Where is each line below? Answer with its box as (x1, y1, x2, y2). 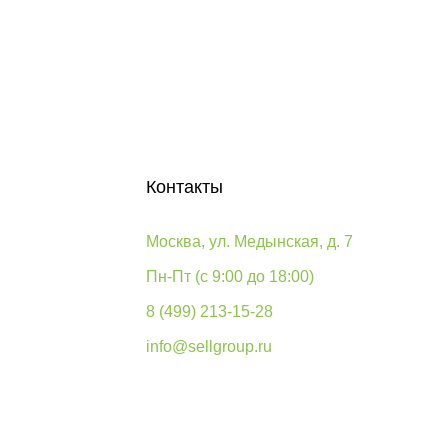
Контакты (146, 177, 223, 197)
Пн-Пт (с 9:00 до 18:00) (146, 268, 314, 285)
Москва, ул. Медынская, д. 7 (146, 233, 353, 250)
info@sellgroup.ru (146, 338, 272, 355)
